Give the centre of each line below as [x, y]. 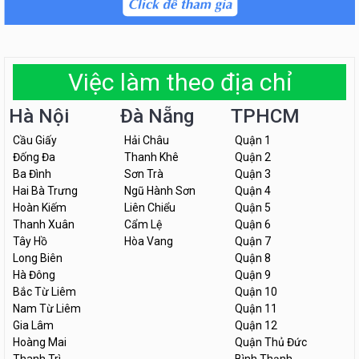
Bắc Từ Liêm [44, 292]
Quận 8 [253, 258]
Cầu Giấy [35, 141]
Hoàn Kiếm [40, 208]
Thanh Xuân [44, 225]
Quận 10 [256, 292]
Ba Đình [32, 174]
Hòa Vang [148, 242]
